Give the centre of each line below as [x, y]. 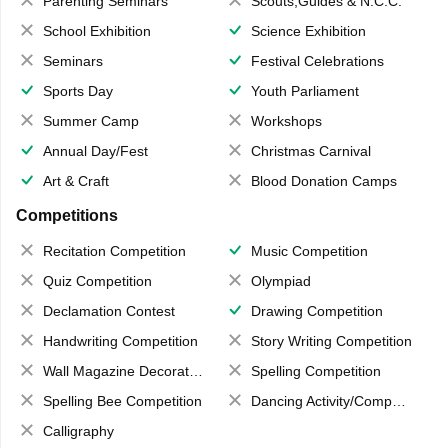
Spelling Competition [316, 370]
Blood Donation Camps [324, 180]
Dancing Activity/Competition [321, 400]
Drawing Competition [317, 310]
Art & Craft [75, 180]
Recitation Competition [114, 250]
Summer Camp [90, 120]
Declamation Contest [108, 310]
